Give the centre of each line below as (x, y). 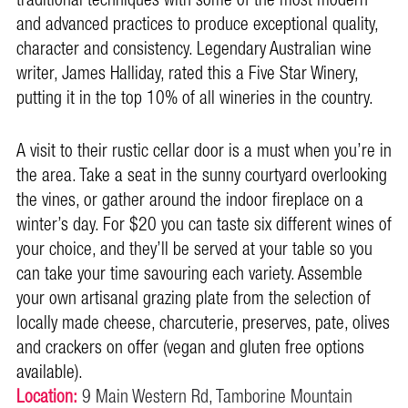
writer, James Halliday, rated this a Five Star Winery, (187, 74)
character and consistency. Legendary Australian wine (194, 49)
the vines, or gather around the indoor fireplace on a (190, 200)
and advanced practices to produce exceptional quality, (197, 25)
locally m (46, 323)
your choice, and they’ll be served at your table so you (194, 249)
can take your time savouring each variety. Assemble (189, 274)
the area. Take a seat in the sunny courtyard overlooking (202, 175)
